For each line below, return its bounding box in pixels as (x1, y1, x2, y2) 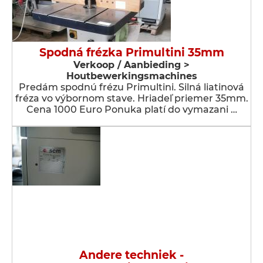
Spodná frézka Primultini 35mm (39, 46, 224, 59)
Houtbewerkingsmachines (66, 70, 197, 82)
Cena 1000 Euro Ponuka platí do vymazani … (26, 104, 237, 115)
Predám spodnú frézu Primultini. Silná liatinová (19, 82, 244, 93)
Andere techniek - (79, 248, 184, 262)
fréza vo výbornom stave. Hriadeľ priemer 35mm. (15, 93, 248, 104)
